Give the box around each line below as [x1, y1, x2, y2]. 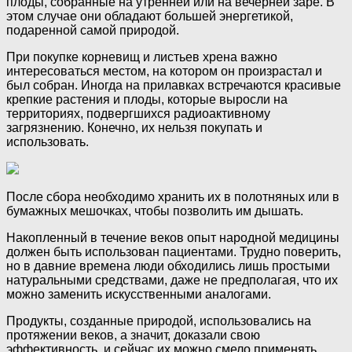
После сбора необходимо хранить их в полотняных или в [6, 190, 339, 204]
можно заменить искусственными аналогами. [6, 288, 271, 302]
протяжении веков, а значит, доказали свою [6, 328, 260, 343]
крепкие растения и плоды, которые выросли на [6, 93, 288, 107]
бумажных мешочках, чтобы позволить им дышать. [6, 204, 303, 218]
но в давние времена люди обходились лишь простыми [6, 259, 330, 273]
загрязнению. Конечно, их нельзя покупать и [6, 121, 262, 135]
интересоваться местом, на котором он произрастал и [6, 64, 322, 79]
